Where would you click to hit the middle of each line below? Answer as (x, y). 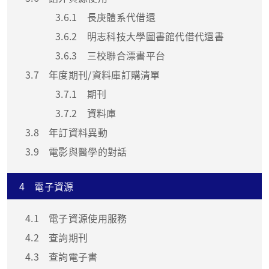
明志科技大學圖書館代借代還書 (156, 36)
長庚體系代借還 (121, 17)
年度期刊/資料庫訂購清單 (104, 75)
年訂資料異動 (78, 132)
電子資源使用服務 (88, 218)
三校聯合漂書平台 (126, 56)
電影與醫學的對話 (88, 152)
